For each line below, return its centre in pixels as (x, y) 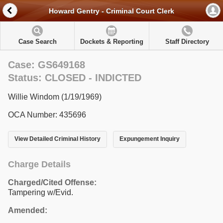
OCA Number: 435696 (47, 115)
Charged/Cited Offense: (52, 182)
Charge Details (39, 164)
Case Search (37, 42)
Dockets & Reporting (111, 42)
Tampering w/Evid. (41, 192)
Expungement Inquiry (149, 139)
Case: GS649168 (47, 65)
